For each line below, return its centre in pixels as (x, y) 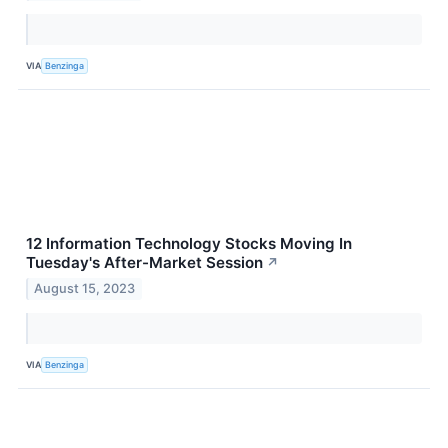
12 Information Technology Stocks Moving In (189, 244)
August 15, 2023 (85, 289)
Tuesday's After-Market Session (144, 263)
